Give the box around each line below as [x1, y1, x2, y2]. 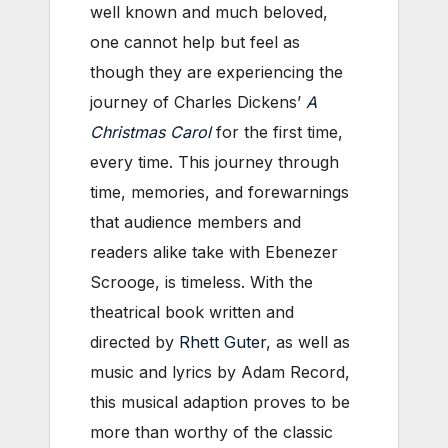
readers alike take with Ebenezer [90, 241, 338, 262]
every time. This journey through [90, 151, 339, 172]
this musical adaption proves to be [90, 391, 350, 412]
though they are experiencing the [90, 61, 343, 82]
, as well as [266, 331, 350, 352]
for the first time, [211, 121, 343, 142]
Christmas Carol [90, 121, 211, 142]
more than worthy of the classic [90, 421, 333, 442]
